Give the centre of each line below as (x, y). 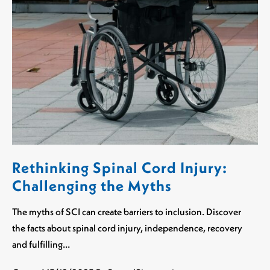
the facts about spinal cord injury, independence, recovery (127, 228)
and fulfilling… (41, 244)
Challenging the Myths (92, 186)
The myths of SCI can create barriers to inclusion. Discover (127, 212)
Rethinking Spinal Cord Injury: (120, 168)
